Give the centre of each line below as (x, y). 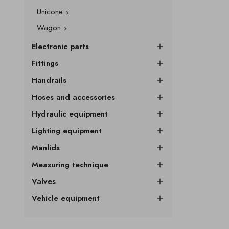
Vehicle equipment (66, 198)
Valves (44, 181)
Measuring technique (70, 165)
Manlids (46, 148)
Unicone (50, 12)
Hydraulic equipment (70, 114)
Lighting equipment (67, 131)
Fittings (45, 63)
